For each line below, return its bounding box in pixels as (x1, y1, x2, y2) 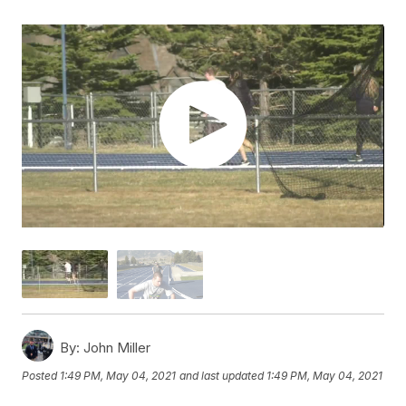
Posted (22, 369, 61, 383)
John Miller (80, 338, 151, 356)
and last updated (179, 369, 265, 383)
